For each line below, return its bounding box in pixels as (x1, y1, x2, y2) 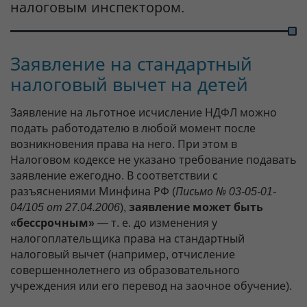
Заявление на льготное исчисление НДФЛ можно (10, 106, 277, 119)
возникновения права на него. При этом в (10, 138, 237, 150)
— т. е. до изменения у (95, 217, 217, 229)
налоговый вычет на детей (10, 74, 248, 95)
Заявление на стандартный (10, 53, 252, 75)
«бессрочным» (10, 217, 95, 229)
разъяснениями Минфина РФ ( (10, 185, 175, 197)
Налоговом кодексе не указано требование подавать (10, 153, 297, 166)
